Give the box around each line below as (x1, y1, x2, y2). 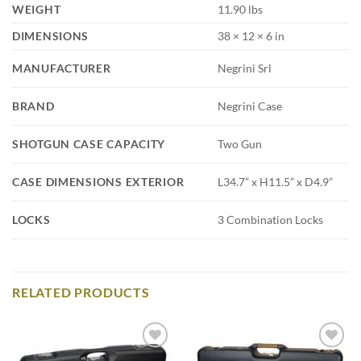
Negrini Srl (218, 61, 272, 76)
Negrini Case (218, 99, 283, 114)
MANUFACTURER (12, 60, 111, 75)
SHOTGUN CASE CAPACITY (12, 136, 166, 151)
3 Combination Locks (218, 213, 324, 227)
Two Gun (218, 137, 263, 151)
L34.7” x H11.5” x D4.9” (218, 175, 334, 189)
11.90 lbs (218, 2, 263, 16)
